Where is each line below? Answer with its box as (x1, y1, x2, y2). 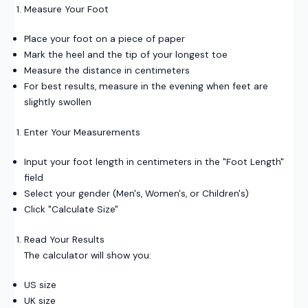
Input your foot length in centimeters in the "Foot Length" (23, 155, 284, 168)
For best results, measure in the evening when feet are (23, 80, 268, 93)
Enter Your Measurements (23, 125, 140, 138)
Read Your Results (23, 232, 104, 245)
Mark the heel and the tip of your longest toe (23, 48, 228, 61)
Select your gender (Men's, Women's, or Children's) (23, 187, 249, 200)
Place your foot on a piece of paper (23, 32, 185, 45)
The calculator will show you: (23, 248, 151, 261)
